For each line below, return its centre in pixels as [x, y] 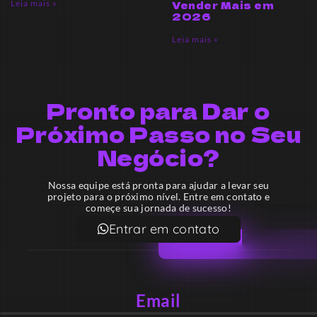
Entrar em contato [165, 229]
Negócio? [158, 157]
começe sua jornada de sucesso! [158, 208]
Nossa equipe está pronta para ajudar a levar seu [158, 185]
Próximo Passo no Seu [158, 134]
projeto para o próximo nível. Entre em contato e [158, 197]
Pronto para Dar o [158, 111]
